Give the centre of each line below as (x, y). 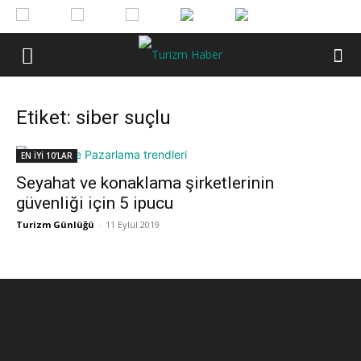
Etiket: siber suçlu (93, 118)
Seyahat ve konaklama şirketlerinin (145, 183)
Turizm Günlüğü (55, 224)
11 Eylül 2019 (133, 224)
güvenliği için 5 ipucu (95, 203)
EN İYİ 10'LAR (47, 156)
